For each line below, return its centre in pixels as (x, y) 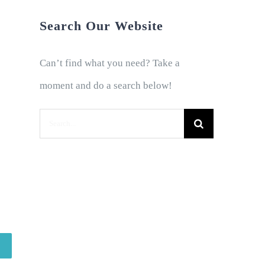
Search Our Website (102, 26)
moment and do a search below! (106, 86)
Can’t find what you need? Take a (110, 63)
